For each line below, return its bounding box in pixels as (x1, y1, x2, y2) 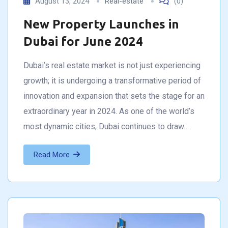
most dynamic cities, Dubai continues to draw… (23, 121, 189, 131)
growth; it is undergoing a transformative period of (23, 75, 201, 85)
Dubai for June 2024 (23, 34, 143, 48)
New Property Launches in (23, 17, 179, 31)
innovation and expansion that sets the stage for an (23, 91, 205, 101)
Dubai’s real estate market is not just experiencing (23, 60, 201, 70)
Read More (34, 150, 70, 159)
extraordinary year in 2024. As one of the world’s (23, 106, 194, 116)
